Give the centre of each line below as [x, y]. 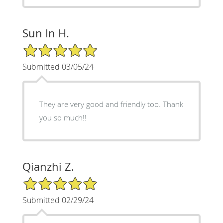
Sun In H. [46, 33]
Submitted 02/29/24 [58, 200]
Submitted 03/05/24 [58, 66]
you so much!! [63, 117]
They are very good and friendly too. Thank [101, 104]
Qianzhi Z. [48, 166]
